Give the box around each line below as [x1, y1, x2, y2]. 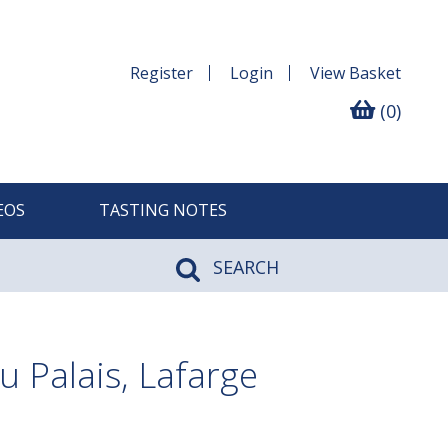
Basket [348, 62, 401, 84]
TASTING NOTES [98, 199, 227, 222]
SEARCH [208, 255, 280, 280]
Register [129, 62, 193, 84]
